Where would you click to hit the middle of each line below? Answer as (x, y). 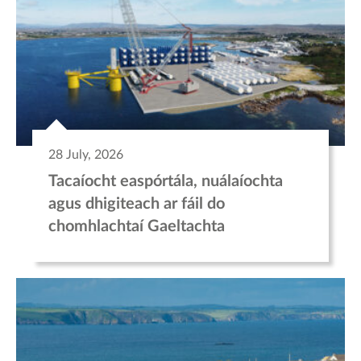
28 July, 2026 (86, 154)
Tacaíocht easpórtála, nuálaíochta (166, 181)
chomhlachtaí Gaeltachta (137, 226)
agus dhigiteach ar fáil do (137, 203)
